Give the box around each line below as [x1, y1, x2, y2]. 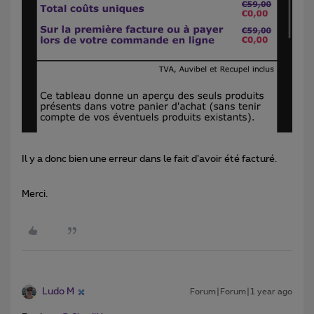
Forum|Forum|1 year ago [190, 287, 292, 296]
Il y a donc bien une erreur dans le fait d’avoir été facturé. [22, 154, 279, 165]
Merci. [22, 189, 50, 200]
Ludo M [42, 287, 74, 297]
